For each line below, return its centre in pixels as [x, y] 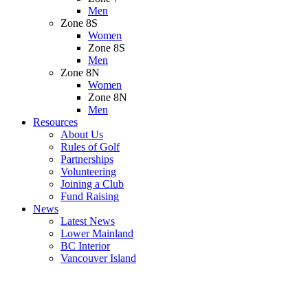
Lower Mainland [97, 233]
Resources [55, 122]
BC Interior [85, 246]
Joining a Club [92, 184]
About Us [82, 134]
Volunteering [88, 172]
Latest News [88, 221]
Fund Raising [90, 196]
